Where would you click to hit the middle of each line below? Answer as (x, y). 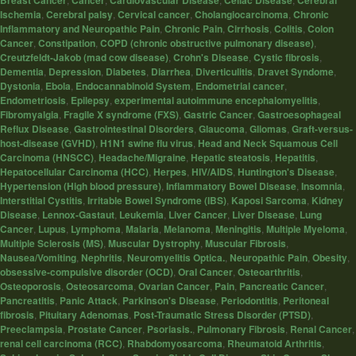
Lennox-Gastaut (78, 215)
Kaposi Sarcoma (269, 201)
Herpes (170, 172)
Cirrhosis (248, 29)
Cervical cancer (154, 15)
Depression (75, 72)
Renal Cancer (321, 329)
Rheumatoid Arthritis (275, 344)
